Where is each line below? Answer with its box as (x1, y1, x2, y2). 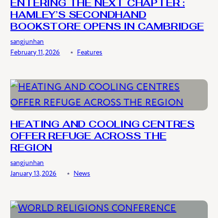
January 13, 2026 (10, 169, 57, 179)
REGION (10, 143, 53, 153)
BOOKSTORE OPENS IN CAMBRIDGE (10, 22, 204, 32)
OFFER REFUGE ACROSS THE (10, 131, 166, 142)
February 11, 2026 (10, 47, 60, 57)
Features (77, 47, 103, 57)
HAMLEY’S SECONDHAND (10, 10, 146, 20)
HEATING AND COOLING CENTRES (10, 120, 195, 130)
